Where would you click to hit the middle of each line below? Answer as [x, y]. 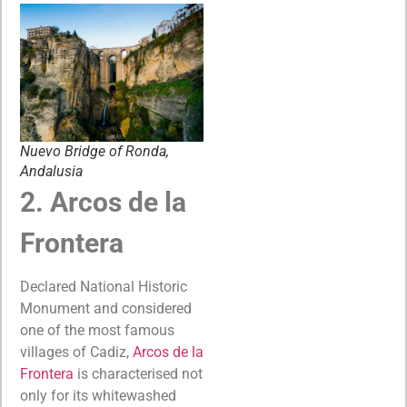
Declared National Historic [104, 287]
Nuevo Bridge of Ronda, [94, 151]
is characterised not [138, 374]
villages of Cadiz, [76, 352]
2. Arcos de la [103, 202]
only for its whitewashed [98, 396]
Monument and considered [106, 309]
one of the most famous [97, 331]
